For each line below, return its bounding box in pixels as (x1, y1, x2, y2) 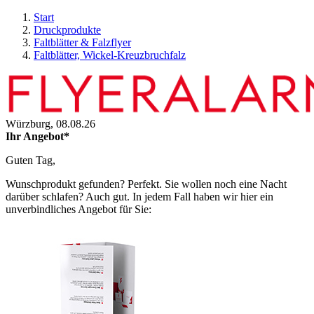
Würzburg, (6, 118, 56, 130)
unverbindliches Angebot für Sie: (6, 203, 151, 215)
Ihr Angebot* (6, 130, 69, 142)
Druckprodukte (34, 24, 101, 36)
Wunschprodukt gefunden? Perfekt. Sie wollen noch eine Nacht (6, 178, 287, 190)
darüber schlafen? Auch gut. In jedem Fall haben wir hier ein (6, 191, 273, 203)
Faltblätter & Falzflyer (34, 36, 131, 48)
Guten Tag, (6, 154, 55, 166)
